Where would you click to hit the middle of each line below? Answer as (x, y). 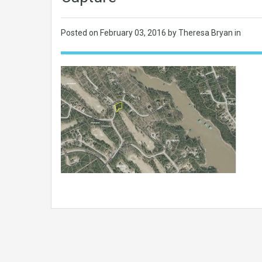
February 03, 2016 (134, 33)
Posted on (80, 33)
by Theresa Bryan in (204, 33)
